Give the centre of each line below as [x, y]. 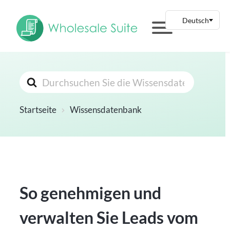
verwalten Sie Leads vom [109, 218]
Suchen [35, 78]
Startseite [38, 110]
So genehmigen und [91, 193]
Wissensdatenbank [106, 110]
